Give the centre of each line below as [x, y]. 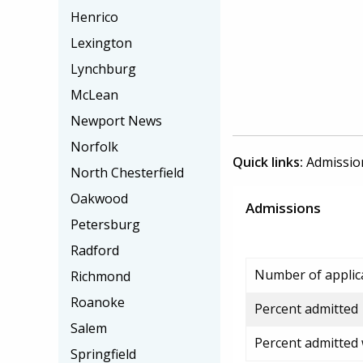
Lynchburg [103, 69]
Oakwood [99, 199]
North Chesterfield [127, 173]
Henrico [94, 17]
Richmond [100, 276]
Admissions [283, 208]
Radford [95, 250]
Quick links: [268, 162]
